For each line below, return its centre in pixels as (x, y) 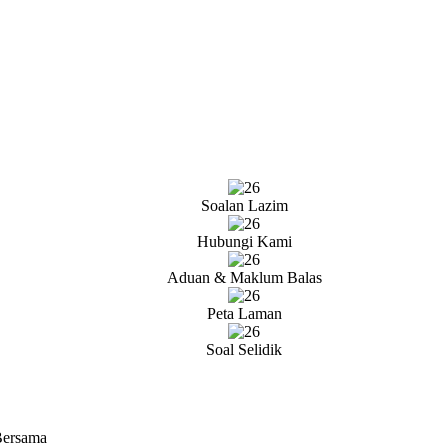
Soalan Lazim (244, 205)
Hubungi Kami (244, 241)
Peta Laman (244, 313)
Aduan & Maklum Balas (244, 277)
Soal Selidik (244, 349)
